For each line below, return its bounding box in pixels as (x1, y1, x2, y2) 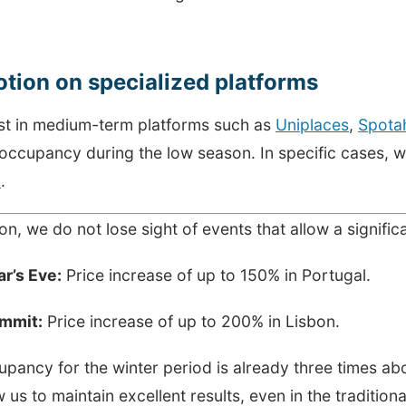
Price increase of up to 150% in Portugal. (62, 266, 371, 285)
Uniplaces (275, 115, 349, 135)
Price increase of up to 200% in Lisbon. (43, 312, 340, 332)
